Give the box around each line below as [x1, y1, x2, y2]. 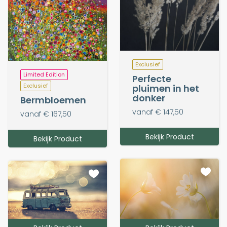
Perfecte [132, 72, 171, 85]
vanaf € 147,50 [132, 106, 183, 117]
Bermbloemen [20, 93, 86, 106]
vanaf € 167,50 [20, 108, 71, 119]
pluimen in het [132, 82, 199, 95]
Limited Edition [23, 70, 65, 79]
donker [132, 91, 165, 104]
